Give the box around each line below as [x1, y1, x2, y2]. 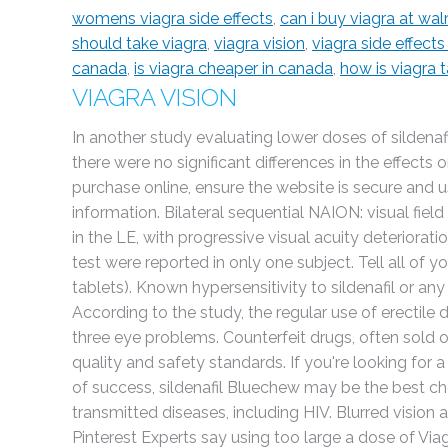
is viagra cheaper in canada [134, 59, 333, 78]
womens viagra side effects [72, 9, 273, 28]
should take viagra [72, 34, 207, 53]
